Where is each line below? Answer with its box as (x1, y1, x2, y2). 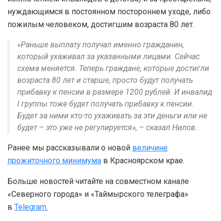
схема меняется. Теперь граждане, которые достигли (17, 63, 209, 73)
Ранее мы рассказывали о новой (7, 143, 132, 152)
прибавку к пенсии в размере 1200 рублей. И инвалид (17, 87, 212, 97)
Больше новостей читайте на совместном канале (7, 176, 189, 186)
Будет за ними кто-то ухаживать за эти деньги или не (17, 110, 207, 120)
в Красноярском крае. (101, 155, 184, 165)
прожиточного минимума (7, 155, 101, 165)
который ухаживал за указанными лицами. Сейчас (17, 51, 200, 61)
